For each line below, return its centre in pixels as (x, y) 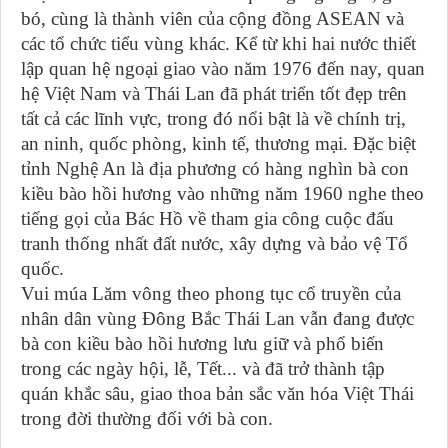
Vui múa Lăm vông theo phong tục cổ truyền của (211, 294)
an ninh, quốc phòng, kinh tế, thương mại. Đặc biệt (218, 144)
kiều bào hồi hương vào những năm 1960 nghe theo (222, 194)
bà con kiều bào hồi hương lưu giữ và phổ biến (202, 344)
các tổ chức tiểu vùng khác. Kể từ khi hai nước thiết (218, 44)
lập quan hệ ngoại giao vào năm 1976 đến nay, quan (223, 69)
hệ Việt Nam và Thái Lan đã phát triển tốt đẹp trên (214, 94)
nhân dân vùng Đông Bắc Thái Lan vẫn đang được (217, 319)
